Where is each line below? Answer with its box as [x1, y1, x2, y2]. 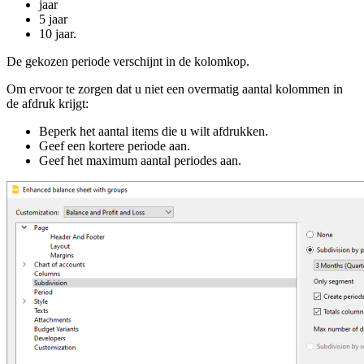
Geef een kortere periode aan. [39, 138, 190, 153]
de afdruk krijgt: [6, 96, 89, 110]
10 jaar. [39, 26, 76, 41]
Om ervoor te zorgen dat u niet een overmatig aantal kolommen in [6, 81, 343, 96]
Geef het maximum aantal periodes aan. [39, 153, 241, 167]
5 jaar [39, 11, 67, 26]
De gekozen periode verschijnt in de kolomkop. [6, 54, 249, 68]
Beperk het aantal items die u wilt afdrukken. [39, 123, 268, 138]
